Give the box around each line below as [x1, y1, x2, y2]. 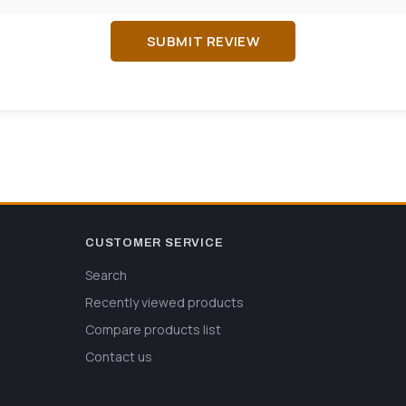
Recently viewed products [85, 294, 244, 311]
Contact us [85, 348, 152, 365]
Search [85, 266, 127, 284]
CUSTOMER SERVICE [85, 237, 224, 249]
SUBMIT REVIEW [146, 31, 260, 51]
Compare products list [85, 321, 221, 338]
